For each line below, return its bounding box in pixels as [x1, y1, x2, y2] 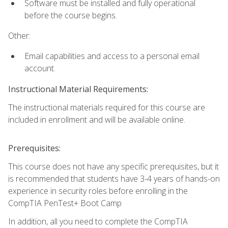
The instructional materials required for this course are [8, 101, 205, 113]
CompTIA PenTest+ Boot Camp [8, 197, 122, 209]
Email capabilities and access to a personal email [24, 50, 199, 62]
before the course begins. [24, 9, 117, 21]
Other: [8, 30, 31, 42]
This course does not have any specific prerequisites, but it [8, 160, 219, 172]
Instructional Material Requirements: [8, 83, 148, 95]
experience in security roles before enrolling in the [8, 185, 188, 196]
